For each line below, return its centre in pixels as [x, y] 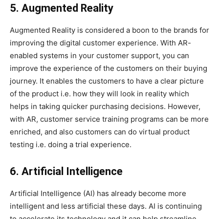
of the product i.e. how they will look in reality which [99, 93]
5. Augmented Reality [62, 8]
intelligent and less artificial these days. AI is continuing [106, 206]
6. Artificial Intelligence [66, 171]
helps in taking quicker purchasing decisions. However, [105, 106]
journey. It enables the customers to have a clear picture [107, 81]
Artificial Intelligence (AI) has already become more [98, 193]
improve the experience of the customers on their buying [109, 68]
